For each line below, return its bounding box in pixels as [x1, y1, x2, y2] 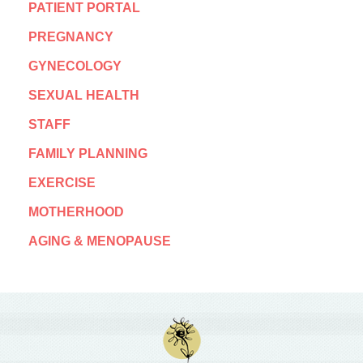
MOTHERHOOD [28, 205, 124, 220]
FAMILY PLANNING [28, 147, 147, 161]
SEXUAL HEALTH [28, 88, 139, 103]
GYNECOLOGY [28, 59, 122, 74]
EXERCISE [28, 176, 96, 190]
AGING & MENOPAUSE [28, 234, 171, 249]
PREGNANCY [28, 30, 113, 45]
